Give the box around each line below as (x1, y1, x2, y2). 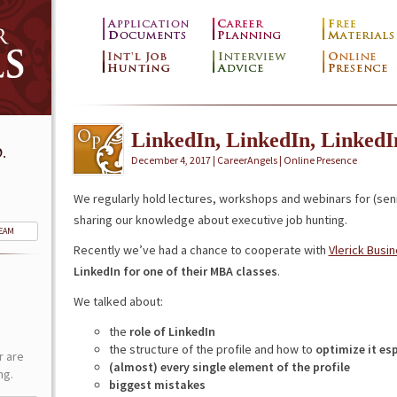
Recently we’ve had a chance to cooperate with (73, 242, 329, 258)
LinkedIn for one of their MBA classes (73, 263, 277, 279)
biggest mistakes (108, 377, 206, 393)
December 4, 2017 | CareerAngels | (130, 153, 284, 167)
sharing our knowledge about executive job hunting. (73, 212, 347, 228)
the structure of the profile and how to (108, 341, 315, 357)
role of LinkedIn (128, 323, 215, 339)
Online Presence (283, 153, 357, 167)
